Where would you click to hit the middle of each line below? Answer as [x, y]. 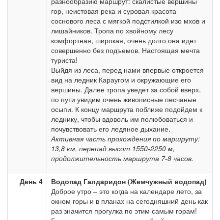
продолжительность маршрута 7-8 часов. [122, 158]
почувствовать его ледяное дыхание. [111, 129]
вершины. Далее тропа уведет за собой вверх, [126, 89]
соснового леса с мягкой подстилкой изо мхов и [128, 21]
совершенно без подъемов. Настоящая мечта [125, 50]
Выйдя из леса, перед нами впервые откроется [127, 70]
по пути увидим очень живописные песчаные [124, 99]
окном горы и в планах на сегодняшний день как [129, 201]
